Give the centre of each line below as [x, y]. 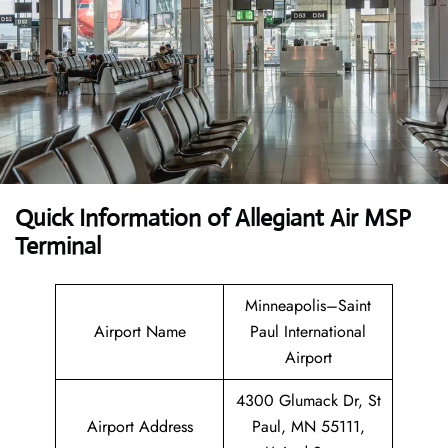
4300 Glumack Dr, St [308, 401]
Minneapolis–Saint [308, 306]
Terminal [58, 246]
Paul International [308, 332]
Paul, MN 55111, [308, 427]
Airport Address [139, 427]
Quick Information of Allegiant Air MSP [213, 218]
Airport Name [139, 332]
